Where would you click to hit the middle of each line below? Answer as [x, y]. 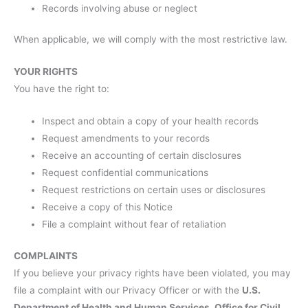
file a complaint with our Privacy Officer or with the [128, 290]
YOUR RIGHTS [46, 72]
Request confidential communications [125, 173]
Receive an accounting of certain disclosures [142, 155]
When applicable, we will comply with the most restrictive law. [151, 40]
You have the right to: [62, 89]
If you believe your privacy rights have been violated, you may [152, 273]
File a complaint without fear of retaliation [134, 224]
